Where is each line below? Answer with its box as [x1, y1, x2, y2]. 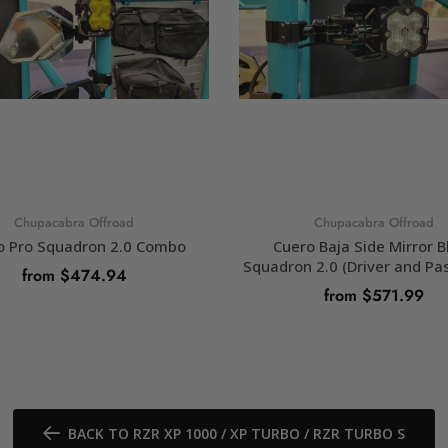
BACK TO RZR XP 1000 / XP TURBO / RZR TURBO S [67, 423, 405, 443]
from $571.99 [324, 283, 424, 307]
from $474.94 [21, 263, 127, 287]
